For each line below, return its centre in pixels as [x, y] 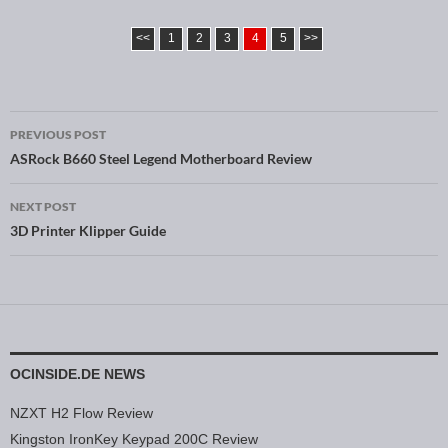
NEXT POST [43, 206]
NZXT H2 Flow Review [81, 412]
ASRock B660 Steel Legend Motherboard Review [161, 158]
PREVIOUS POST [58, 134]
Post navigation [100, 163]
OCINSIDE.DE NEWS [77, 373]
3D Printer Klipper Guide [88, 230]
